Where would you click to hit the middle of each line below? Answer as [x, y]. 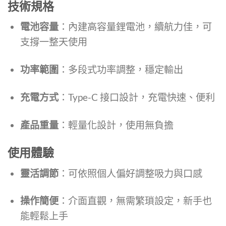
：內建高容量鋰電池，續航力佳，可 [135, 27]
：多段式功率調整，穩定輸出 [121, 70]
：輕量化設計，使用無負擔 [116, 125]
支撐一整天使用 [53, 42]
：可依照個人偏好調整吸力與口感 [130, 173]
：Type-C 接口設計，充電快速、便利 [136, 97]
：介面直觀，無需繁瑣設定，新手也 [135, 201]
